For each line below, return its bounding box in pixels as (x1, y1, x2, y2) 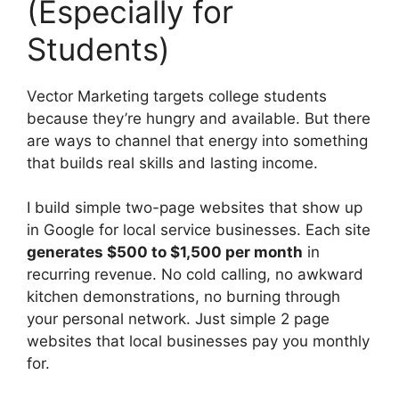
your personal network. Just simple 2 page (27, 310, 330, 329)
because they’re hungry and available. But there (27, 109, 370, 127)
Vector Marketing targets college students (27, 86, 327, 105)
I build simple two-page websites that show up (27, 199, 362, 217)
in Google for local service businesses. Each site (27, 221, 370, 240)
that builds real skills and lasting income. (27, 153, 318, 172)
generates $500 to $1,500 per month (27, 243, 303, 262)
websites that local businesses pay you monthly (27, 332, 370, 351)
